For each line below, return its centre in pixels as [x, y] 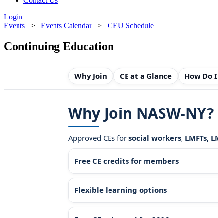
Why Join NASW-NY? [141, 113]
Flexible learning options [121, 190]
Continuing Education [59, 46]
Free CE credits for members [127, 161]
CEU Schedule [131, 26]
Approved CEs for [98, 137]
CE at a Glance [146, 76]
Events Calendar [66, 26]
